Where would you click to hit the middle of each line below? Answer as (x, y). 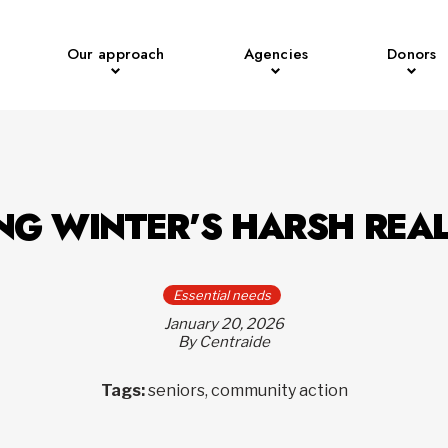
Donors (412, 54)
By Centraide (224, 342)
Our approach (115, 54)
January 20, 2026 (224, 324)
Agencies (275, 54)
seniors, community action (247, 390)
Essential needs (221, 295)
